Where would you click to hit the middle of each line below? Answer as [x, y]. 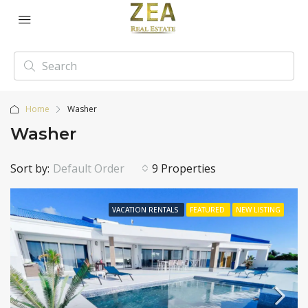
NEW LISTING [258, 210]
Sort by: [30, 168]
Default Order [89, 168]
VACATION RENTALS [146, 210]
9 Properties [184, 168]
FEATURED [208, 210]
